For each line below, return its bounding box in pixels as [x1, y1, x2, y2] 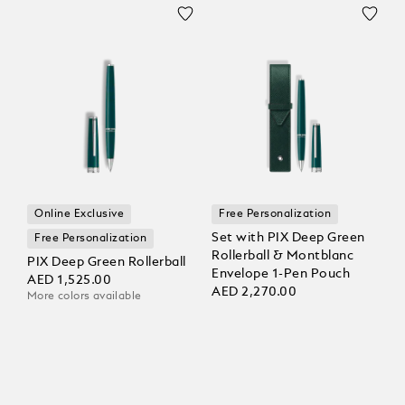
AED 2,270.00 [212, 286, 297, 299]
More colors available [27, 291, 142, 303]
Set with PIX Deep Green [212, 231, 365, 245]
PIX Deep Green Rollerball [27, 256, 186, 269]
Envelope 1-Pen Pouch [212, 268, 350, 281]
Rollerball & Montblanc [212, 250, 353, 263]
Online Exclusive [34, 209, 125, 221]
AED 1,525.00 [27, 274, 112, 287]
